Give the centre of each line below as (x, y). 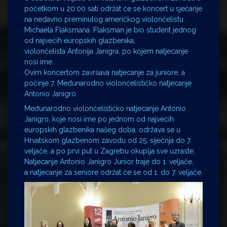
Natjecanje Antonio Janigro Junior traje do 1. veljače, (109, 162)
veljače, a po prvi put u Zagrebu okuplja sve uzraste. (110, 151)
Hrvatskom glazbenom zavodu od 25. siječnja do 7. (108, 141)
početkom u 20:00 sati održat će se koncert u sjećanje (113, 9)
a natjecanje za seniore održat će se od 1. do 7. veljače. (113, 173)
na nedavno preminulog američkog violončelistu (104, 20)
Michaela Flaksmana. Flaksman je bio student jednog (110, 30)
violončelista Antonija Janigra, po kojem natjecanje (106, 51)
